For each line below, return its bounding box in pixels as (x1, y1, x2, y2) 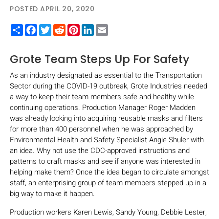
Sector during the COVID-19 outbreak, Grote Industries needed (10, 80, 207, 91)
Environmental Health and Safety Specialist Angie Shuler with (10, 134, 204, 145)
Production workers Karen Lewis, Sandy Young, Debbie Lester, (10, 206, 207, 218)
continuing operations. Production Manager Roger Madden (10, 102, 196, 113)
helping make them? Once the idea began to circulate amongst (10, 166, 209, 177)
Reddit (66, 22, 86, 33)
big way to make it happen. (10, 188, 95, 199)
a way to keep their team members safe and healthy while (10, 91, 194, 102)
